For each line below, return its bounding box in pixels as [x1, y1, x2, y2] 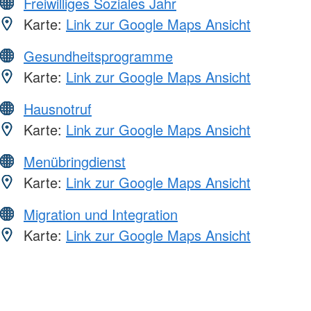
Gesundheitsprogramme [24, 45, 173, 66]
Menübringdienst [24, 151, 126, 171]
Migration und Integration [24, 203, 178, 224]
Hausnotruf [24, 98, 92, 119]
